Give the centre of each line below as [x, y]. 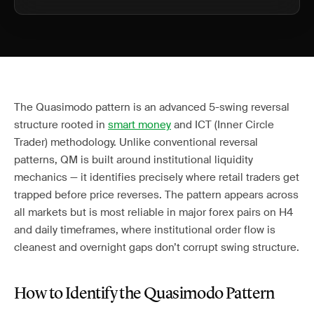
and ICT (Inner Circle [223, 125]
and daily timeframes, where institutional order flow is [145, 230]
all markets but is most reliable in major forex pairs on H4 [153, 212]
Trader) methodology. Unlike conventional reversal [136, 142]
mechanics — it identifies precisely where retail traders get [157, 177]
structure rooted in [61, 125]
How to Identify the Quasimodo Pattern [144, 294]
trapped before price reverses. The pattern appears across [156, 195]
